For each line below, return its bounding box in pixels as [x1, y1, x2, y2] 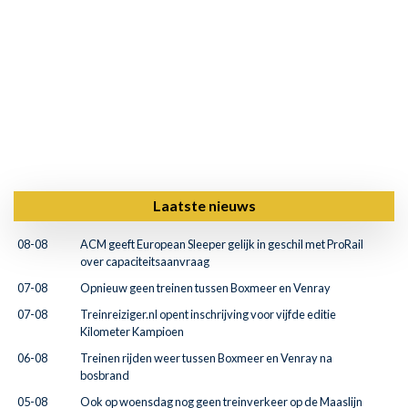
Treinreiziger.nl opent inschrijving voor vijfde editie [80, 307, 336, 321]
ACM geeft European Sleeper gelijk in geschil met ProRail [80, 237, 363, 251]
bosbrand [80, 368, 129, 382]
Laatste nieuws [152, 197, 256, 214]
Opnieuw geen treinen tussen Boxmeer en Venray [80, 280, 331, 295]
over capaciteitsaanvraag [80, 254, 209, 269]
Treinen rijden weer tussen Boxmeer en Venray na [80, 351, 332, 365]
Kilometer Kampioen [80, 324, 184, 339]
